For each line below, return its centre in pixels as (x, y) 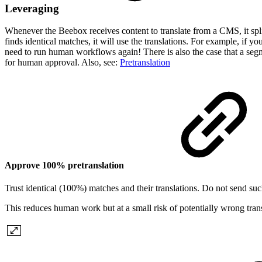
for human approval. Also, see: (62, 63)
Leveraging (33, 8)
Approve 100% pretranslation (65, 165)
